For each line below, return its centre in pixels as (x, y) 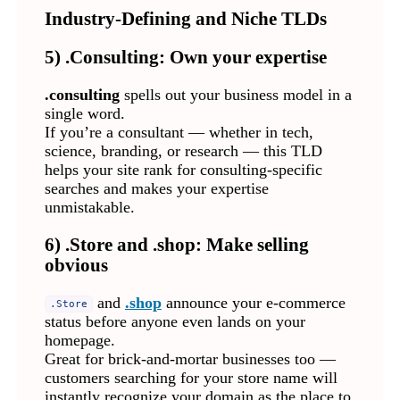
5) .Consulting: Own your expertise (185, 57)
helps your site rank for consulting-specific (183, 169)
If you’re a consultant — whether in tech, (179, 132)
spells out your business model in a (235, 94)
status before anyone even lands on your (175, 321)
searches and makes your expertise (156, 188)
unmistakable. (89, 207)
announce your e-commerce (253, 302)
